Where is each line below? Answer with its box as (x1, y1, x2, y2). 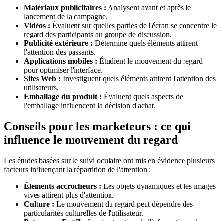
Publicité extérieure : (24, 39, 93, 48)
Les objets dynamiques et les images (101, 182, 216, 190)
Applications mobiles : (24, 57, 97, 66)
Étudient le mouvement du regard (97, 57, 203, 66)
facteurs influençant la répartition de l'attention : (4, 165, 151, 174)
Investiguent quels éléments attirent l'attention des (61, 74, 216, 83)
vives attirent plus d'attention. (24, 190, 114, 199)
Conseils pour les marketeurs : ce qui (4, 119, 191, 133)
